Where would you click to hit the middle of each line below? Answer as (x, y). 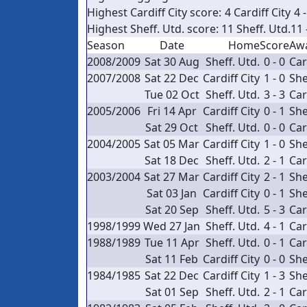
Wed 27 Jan (172, 226)
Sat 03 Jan (172, 193)
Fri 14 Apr (172, 111)
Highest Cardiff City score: (154, 12)
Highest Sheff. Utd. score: (153, 29)
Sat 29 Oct (172, 127)
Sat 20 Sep (172, 210)
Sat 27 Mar (172, 177)
